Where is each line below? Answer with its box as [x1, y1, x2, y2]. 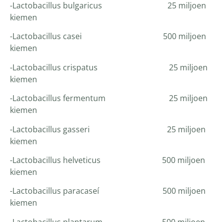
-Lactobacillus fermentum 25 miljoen [10, 93, 208, 104]
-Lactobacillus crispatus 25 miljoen [10, 61, 208, 73]
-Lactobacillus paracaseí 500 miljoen [10, 185, 206, 197]
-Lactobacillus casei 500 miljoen [10, 31, 206, 42]
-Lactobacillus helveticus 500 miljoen [10, 155, 205, 166]
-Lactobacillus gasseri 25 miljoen [10, 123, 206, 135]
